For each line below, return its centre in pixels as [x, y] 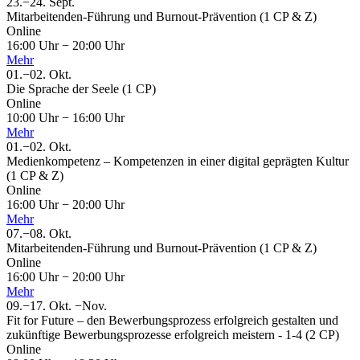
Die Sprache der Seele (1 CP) [81, 89]
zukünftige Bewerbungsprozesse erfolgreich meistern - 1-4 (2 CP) [173, 335]
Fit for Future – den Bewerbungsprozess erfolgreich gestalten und [172, 321]
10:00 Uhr [34, 118]
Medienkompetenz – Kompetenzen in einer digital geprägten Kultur [178, 162]
